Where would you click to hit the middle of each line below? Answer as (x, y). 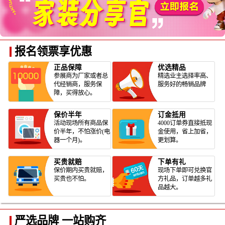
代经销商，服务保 (78, 85)
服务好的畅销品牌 (182, 85)
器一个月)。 (70, 140)
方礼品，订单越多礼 (185, 179)
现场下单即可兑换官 (185, 171)
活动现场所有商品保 (81, 123)
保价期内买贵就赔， (81, 171)
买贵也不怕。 (72, 179)
